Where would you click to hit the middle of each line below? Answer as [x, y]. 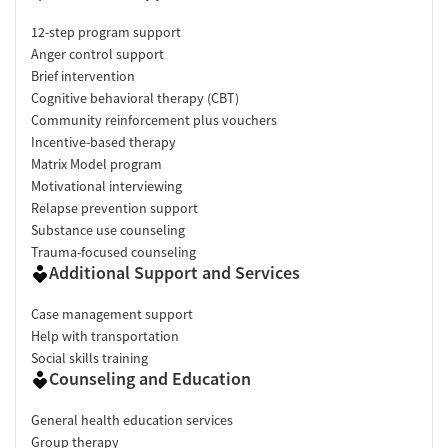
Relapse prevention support [114, 207]
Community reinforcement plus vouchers [154, 119]
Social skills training [89, 357]
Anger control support [97, 53]
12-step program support [106, 31]
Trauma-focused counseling [113, 251]
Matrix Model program [96, 163]
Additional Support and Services [174, 272]
